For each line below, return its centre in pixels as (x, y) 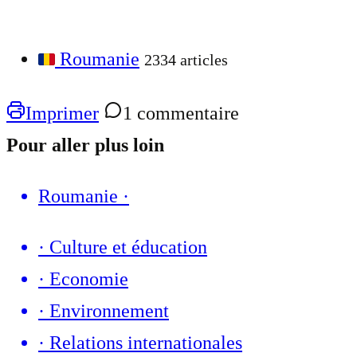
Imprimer (62, 114)
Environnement (109, 311)
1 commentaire (181, 114)
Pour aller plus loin (85, 145)
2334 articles (186, 60)
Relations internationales (146, 343)
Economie (89, 279)
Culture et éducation (128, 247)
